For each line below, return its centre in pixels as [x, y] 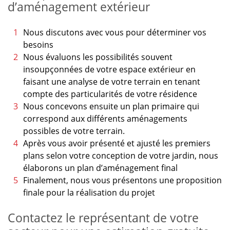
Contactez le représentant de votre [103, 218]
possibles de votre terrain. [74, 131]
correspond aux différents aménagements [105, 119]
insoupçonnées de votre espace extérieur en [109, 70]
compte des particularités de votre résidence [110, 94]
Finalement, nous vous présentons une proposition [122, 180]
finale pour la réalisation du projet [89, 193]
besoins [38, 45]
